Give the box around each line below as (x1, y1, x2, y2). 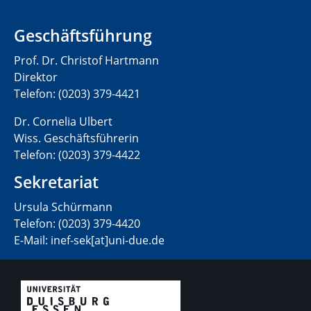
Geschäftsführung (14, 24, 152, 47)
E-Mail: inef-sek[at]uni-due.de (14, 233, 165, 249)
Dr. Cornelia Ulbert (14, 114, 112, 130)
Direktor (14, 69, 58, 85)
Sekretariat (14, 171, 99, 194)
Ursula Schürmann (14, 199, 112, 215)
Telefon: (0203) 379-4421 (14, 86, 140, 102)
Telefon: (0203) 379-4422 (14, 147, 140, 163)
